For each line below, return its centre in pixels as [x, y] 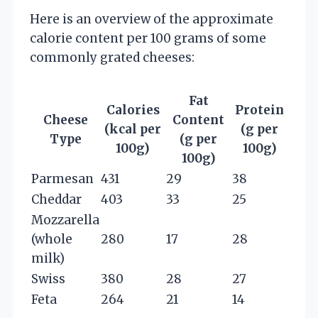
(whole [52, 239]
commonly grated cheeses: [112, 57]
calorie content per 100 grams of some [148, 38]
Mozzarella [65, 220]
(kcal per [133, 129]
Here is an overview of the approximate [152, 19]
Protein [259, 110]
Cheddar [56, 199]
